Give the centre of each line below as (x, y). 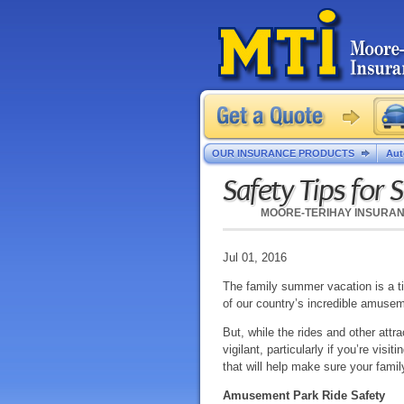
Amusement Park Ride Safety (304, 395)
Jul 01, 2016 (255, 257)
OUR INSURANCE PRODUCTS (283, 153)
